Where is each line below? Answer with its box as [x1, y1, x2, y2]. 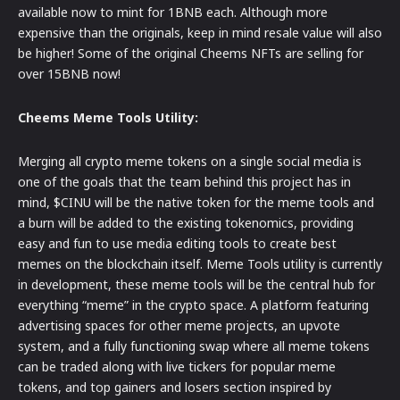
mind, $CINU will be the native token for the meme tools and [18, 193, 374, 211]
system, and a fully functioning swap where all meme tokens [18, 337, 370, 354]
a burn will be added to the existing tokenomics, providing [18, 213, 354, 231]
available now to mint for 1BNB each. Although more [18, 3, 328, 21]
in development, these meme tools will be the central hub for [18, 275, 375, 293]
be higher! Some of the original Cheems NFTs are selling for [18, 44, 363, 62]
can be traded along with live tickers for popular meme [18, 357, 336, 375]
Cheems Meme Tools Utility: [18, 108, 198, 126]
